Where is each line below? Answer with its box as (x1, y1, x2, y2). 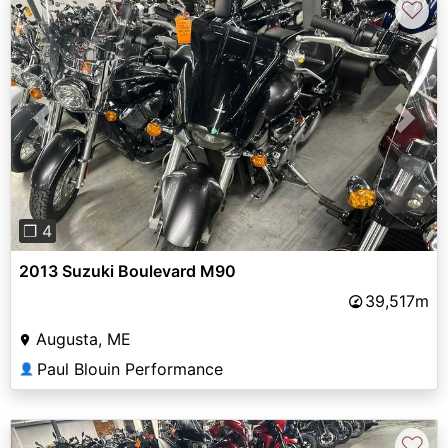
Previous (42, 119, 108, 140)
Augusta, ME (36, 329, 131, 350)
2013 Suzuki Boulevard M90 (19, 261, 236, 282)
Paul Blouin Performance (37, 359, 223, 380)
